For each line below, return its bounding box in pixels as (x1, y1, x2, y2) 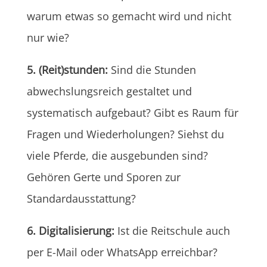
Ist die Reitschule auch (114, 223, 230, 238)
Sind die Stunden (110, 62, 196, 77)
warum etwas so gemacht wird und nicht (26, 8, 231, 23)
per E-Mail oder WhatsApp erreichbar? (26, 244, 218, 259)
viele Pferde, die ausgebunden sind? (26, 148, 208, 163)
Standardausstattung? (26, 191, 136, 206)
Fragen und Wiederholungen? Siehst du (26, 126, 224, 141)
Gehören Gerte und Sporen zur (26, 169, 181, 184)
